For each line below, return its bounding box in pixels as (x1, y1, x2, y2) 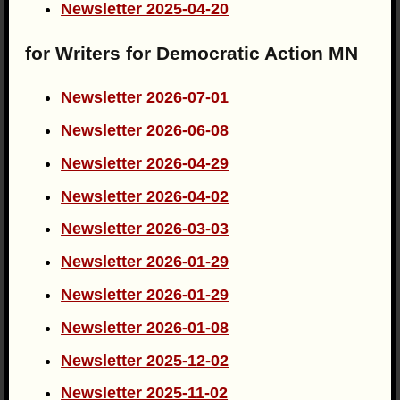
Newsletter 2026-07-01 (61, 88, 229, 107)
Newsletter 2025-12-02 (61, 351, 229, 370)
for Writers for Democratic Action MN (25, 42, 359, 64)
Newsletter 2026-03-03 (61, 220, 229, 238)
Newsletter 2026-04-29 (61, 154, 229, 172)
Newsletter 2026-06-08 (61, 121, 229, 140)
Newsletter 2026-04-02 (61, 187, 229, 205)
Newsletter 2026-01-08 (61, 318, 229, 337)
